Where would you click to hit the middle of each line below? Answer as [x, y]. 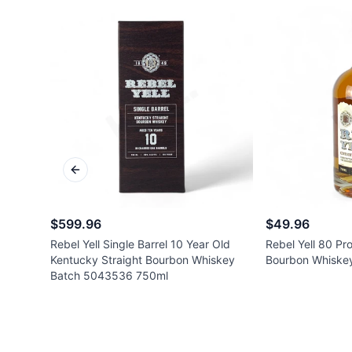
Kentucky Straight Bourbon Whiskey [143, 259]
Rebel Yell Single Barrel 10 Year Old [140, 244]
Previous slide [110, 176]
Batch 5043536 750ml [109, 275]
